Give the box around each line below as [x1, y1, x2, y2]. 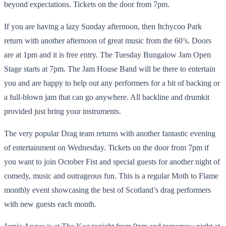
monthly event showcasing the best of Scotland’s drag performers [4, 185, 211, 194]
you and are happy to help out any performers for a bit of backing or [4, 78, 220, 87]
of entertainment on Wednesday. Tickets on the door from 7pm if [4, 143, 209, 152]
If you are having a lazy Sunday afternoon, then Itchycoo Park [4, 22, 202, 31]
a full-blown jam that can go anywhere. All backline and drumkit [4, 92, 209, 101]
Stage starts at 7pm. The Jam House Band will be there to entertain [4, 64, 215, 73]
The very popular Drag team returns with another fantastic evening [4, 129, 215, 138]
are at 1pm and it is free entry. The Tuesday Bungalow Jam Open [4, 50, 211, 59]
